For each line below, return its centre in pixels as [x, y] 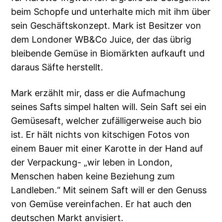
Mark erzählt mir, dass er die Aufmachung [98, 93]
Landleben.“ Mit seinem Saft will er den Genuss [109, 190]
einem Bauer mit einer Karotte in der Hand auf [107, 149]
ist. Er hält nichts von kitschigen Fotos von [101, 135]
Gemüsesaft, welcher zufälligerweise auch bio [107, 121]
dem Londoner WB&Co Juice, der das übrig [101, 40]
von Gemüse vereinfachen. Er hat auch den [102, 204]
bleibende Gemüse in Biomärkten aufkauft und [108, 54]
